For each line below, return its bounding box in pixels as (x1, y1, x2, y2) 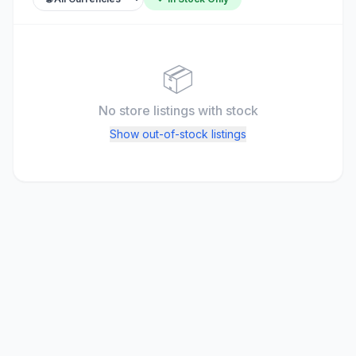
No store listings (98, 103, 198, 118)
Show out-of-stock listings (110, 127, 246, 141)
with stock (197, 103, 258, 118)
